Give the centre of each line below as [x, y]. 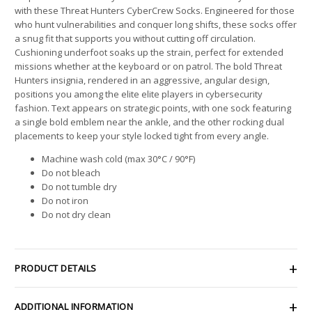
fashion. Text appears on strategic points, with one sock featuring [153, 108]
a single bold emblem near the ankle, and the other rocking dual [149, 122]
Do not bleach [71, 172]
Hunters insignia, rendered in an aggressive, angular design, [142, 80]
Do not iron [65, 200]
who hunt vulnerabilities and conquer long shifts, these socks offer [156, 24]
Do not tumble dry [79, 186]
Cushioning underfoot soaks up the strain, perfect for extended [149, 52]
